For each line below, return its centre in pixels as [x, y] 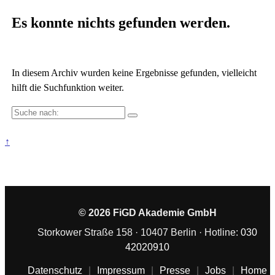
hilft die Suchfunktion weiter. [68, 87]
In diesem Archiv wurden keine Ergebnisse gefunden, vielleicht [134, 72]
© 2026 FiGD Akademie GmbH [147, 212]
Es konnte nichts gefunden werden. [121, 22]
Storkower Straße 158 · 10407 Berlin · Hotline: [139, 232]
